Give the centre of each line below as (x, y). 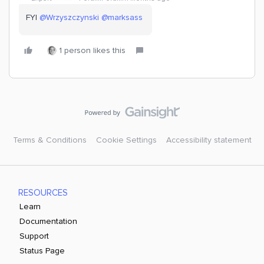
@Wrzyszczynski (69, 17)
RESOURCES (43, 193)
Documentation (49, 221)
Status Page (42, 251)
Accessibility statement (209, 140)
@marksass (122, 17)
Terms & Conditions (49, 140)
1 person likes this (92, 50)
